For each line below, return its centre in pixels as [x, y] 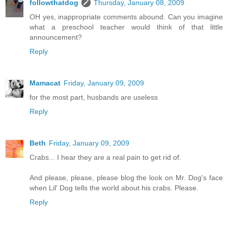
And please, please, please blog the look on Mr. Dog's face [126, 178]
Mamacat [45, 83]
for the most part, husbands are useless [94, 97]
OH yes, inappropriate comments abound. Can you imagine [126, 17]
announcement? [56, 37]
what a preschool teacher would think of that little [126, 27]
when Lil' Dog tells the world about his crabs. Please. [114, 188]
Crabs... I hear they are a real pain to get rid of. [105, 158]
